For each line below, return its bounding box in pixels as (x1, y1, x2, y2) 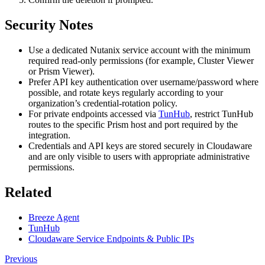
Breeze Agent (28, 212, 79, 223)
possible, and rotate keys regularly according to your (28, 88, 223, 98)
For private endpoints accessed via (28, 109, 159, 119)
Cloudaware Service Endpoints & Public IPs (28, 234, 194, 244)
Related (5, 185, 51, 201)
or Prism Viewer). (28, 66, 95, 77)
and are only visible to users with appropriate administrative (28, 151, 250, 162)
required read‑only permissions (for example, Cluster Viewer (28, 56, 254, 66)
